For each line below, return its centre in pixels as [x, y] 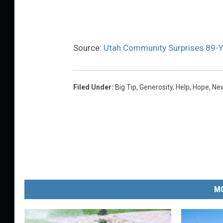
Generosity [156, 87]
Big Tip [126, 87]
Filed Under [92, 87]
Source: [88, 48]
